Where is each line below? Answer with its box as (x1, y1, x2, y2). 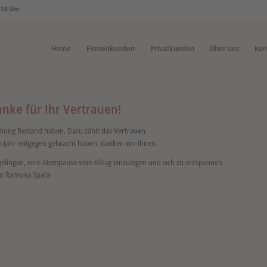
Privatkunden (150, 43, 194, 54)
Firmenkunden (86, 43, 135, 54)
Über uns (209, 43, 239, 54)
